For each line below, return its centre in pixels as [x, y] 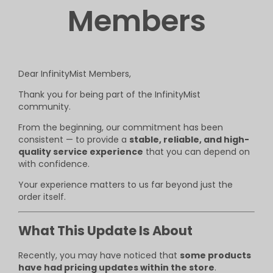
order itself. [42, 197]
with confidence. [54, 164]
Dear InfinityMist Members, [75, 74]
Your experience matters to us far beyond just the [126, 185]
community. [44, 107]
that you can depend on [197, 152]
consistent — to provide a [74, 140]
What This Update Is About [105, 231]
